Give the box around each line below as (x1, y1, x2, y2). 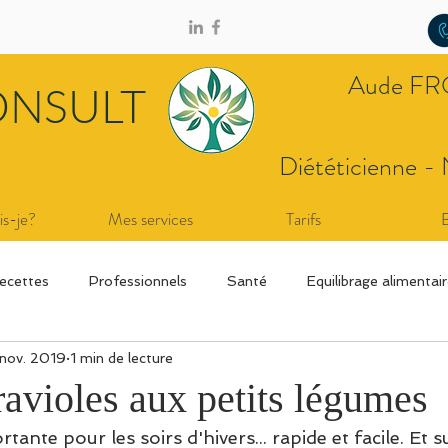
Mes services (107, 207, 193, 231)
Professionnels (89, 273, 187, 289)
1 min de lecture (70, 349, 173, 366)
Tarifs (285, 207, 321, 231)
